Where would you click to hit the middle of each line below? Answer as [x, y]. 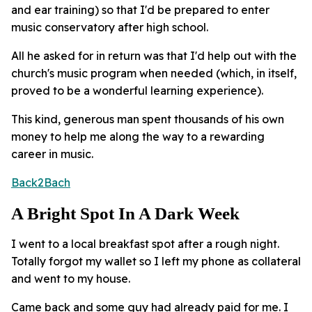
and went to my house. [71, 279]
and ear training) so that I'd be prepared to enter [140, 10]
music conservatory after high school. [110, 28]
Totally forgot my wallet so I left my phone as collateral [156, 262]
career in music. [52, 154]
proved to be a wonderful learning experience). [137, 91]
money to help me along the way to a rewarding [138, 137]
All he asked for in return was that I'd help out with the [154, 56]
